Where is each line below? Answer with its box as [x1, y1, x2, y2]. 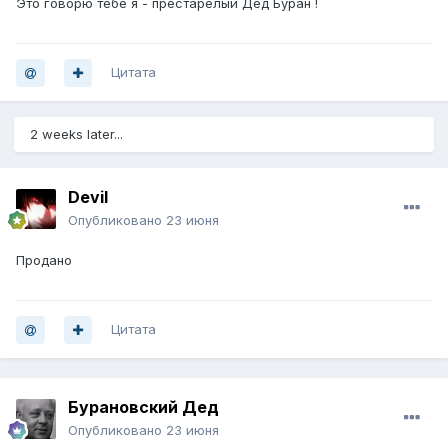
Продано [16, 252, 72, 269]
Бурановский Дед [68, 397, 219, 418]
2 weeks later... [30, 126, 123, 143]
